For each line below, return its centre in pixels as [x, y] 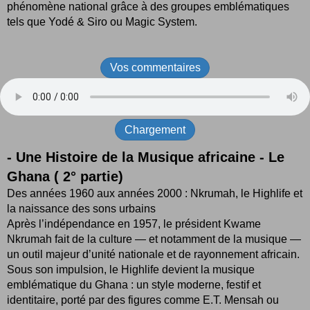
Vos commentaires [155, 68]
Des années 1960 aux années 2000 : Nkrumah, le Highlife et [155, 193]
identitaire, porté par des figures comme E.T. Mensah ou [143, 300]
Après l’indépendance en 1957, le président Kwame [134, 224]
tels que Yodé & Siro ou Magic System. [102, 22]
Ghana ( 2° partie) [67, 176]
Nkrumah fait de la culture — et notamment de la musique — [154, 239]
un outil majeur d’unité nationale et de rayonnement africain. [153, 254]
